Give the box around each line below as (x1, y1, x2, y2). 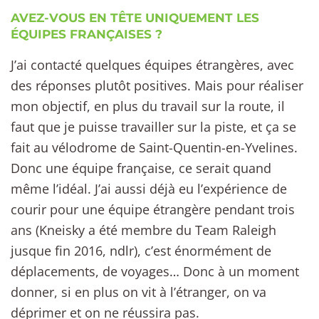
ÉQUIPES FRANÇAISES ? (11, 26, 162, 41)
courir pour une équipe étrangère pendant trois (11, 200, 295, 218)
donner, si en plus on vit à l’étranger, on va (11, 283, 266, 300)
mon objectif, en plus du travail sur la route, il (11, 97, 285, 115)
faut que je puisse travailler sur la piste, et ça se (11, 117, 296, 135)
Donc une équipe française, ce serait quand (11, 159, 271, 177)
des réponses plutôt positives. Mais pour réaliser (11, 76, 303, 94)
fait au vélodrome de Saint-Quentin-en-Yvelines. (11, 138, 298, 156)
